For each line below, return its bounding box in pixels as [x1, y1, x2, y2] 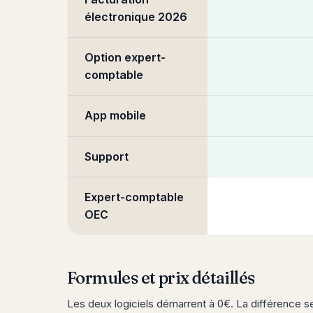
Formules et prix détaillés [67, 268, 255, 288]
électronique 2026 [85, 10, 187, 24]
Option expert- [85, 50, 166, 64]
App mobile [85, 108, 146, 122]
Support [85, 150, 129, 163]
